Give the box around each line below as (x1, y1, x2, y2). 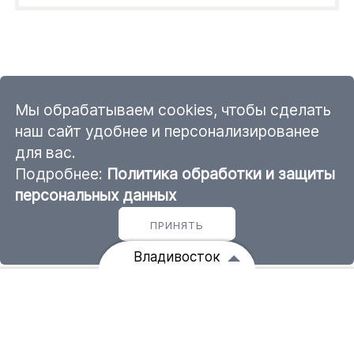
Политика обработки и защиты (107, 164, 336, 183)
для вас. (15, 143, 77, 162)
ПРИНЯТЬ (150, 219, 204, 232)
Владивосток (134, 249, 220, 265)
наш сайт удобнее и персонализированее (15, 122, 320, 141)
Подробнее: (15, 164, 107, 183)
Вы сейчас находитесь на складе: (26, 284, 247, 300)
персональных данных (15, 186, 177, 205)
